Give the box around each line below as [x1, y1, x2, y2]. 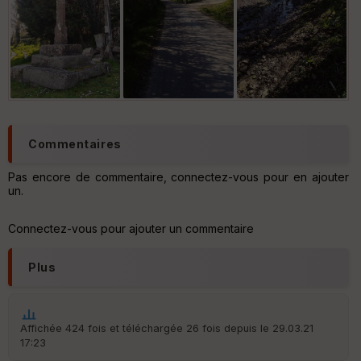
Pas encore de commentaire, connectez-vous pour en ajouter [8, 169, 349, 184]
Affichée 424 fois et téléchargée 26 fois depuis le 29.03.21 [20, 322, 313, 334]
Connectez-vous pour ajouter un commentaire [8, 221, 254, 235]
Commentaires [28, 136, 122, 151]
